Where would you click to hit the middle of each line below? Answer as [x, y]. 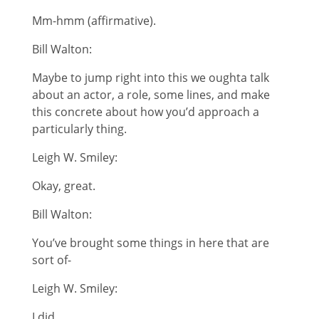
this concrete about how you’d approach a [145, 111]
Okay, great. [63, 185]
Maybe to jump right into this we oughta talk [150, 77]
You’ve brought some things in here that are [150, 242]
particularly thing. [79, 129]
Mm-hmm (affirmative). [94, 20]
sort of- [51, 260]
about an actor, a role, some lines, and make [151, 94]
